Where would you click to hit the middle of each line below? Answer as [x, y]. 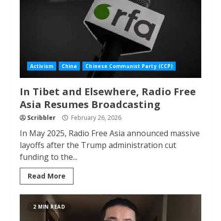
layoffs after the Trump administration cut [98, 145]
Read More [47, 176]
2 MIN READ [49, 207]
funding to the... [49, 157]
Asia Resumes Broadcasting [90, 104]
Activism [42, 66]
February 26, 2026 [95, 118]
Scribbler [41, 118]
